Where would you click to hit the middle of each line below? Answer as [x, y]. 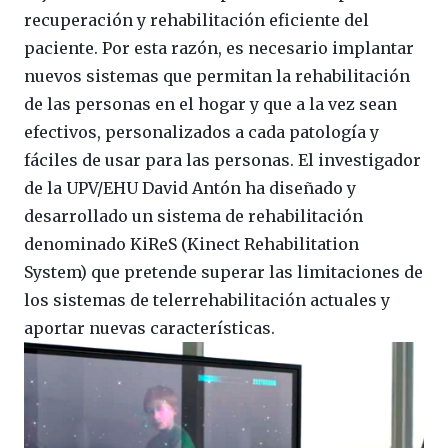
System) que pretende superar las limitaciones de [223, 272]
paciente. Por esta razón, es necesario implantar [219, 48]
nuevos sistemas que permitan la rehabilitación [217, 76]
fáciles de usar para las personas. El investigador [222, 160]
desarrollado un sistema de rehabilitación [193, 216]
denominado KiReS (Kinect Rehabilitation [191, 244]
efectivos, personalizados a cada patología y [201, 132]
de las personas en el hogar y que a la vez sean [210, 104]
